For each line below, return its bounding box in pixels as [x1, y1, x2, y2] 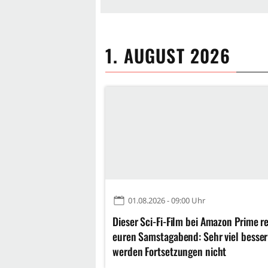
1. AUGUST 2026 [105, 41, 230, 69]
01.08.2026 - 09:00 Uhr [128, 194, 205, 206]
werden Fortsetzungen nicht [112, 243, 227, 259]
